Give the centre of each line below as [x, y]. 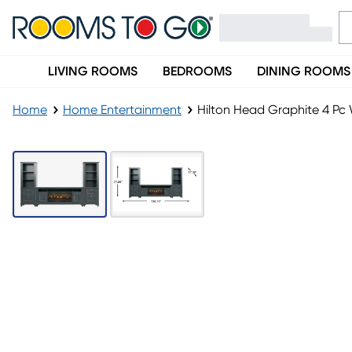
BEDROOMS [197, 71]
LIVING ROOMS [93, 71]
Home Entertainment [122, 110]
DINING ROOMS [304, 71]
